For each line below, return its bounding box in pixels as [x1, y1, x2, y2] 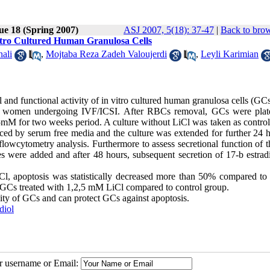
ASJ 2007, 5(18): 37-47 [124, 25, 214, 35]
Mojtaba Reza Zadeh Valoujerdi [46, 49, 167, 60]
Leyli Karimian [201, 49, 259, 60]
